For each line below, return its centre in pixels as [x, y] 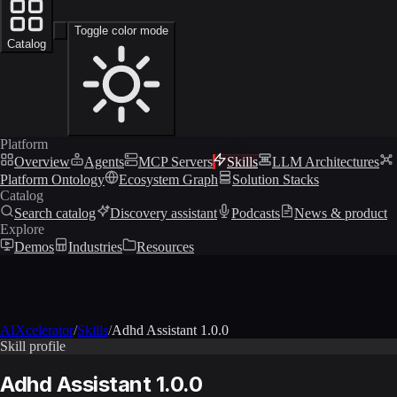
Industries [95, 246]
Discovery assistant [163, 213]
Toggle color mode [121, 30]
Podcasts [256, 213]
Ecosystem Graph [168, 179]
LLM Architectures [326, 161]
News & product [341, 213]
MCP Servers [175, 161]
